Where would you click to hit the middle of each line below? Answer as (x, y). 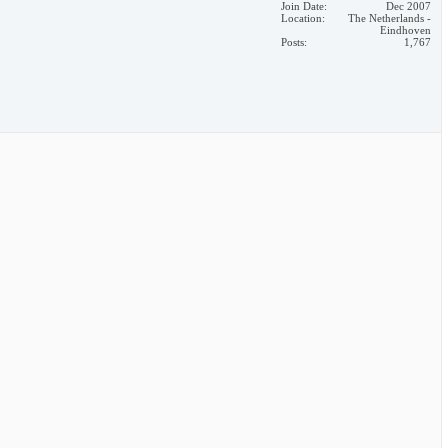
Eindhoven (405, 30)
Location (301, 18)
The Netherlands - (389, 18)
